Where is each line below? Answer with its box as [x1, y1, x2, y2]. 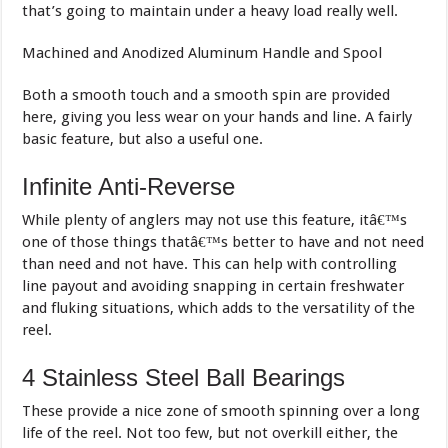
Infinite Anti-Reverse [22, 173, 236, 200]
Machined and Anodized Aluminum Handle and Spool [22, 44, 383, 62]
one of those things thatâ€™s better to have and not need [22, 233, 425, 251]
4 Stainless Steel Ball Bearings [22, 364, 346, 391]
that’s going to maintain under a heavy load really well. [22, 2, 399, 20]
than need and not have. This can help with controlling [22, 255, 398, 273]
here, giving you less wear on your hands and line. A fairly [22, 108, 413, 126]
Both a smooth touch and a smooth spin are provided [22, 86, 391, 104]
